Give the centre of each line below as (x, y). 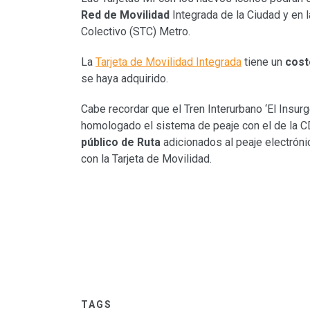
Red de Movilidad (127, 15)
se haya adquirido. (125, 79)
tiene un (263, 62)
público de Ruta (121, 143)
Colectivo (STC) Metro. (136, 32)
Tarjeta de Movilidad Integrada (168, 62)
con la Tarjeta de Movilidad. (146, 159)
